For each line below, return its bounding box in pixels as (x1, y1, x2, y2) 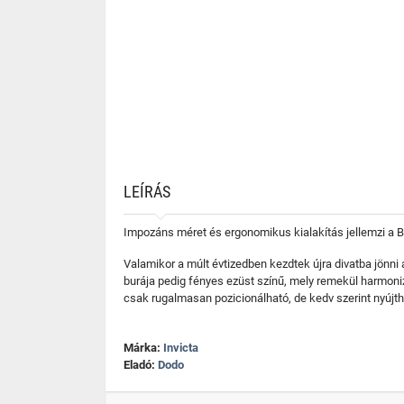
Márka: (124, 341, 163, 354)
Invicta (163, 341, 198, 354)
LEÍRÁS (124, 182, 170, 201)
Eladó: (124, 358, 158, 372)
